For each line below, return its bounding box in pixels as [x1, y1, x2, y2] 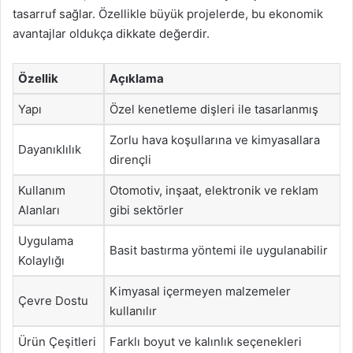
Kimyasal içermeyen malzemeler [110, 283, 291, 299]
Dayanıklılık [18, 141, 81, 157]
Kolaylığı [18, 252, 65, 268]
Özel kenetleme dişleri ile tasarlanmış [110, 101, 318, 117]
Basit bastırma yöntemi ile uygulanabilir [110, 242, 328, 258]
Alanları [18, 202, 60, 217]
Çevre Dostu [18, 292, 88, 308]
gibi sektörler [110, 202, 184, 217]
